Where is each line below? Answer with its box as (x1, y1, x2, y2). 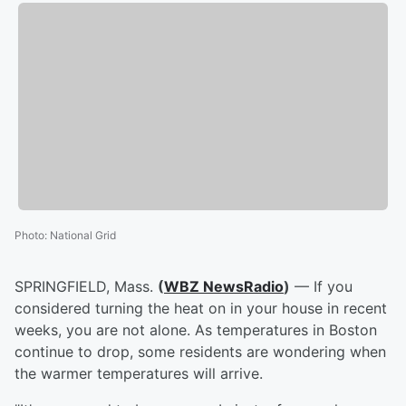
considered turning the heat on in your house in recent (14, 299, 387, 318)
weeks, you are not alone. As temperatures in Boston (14, 321, 377, 340)
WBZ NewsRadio (164, 277, 284, 296)
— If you (290, 277, 353, 296)
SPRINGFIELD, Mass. (14, 277, 158, 296)
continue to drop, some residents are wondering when (14, 343, 386, 362)
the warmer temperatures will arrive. (14, 364, 267, 383)
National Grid (50, 228, 116, 243)
